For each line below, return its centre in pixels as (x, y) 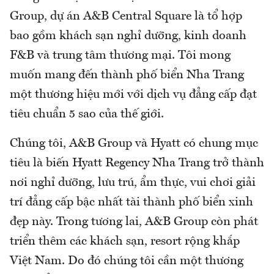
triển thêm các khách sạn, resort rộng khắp (125, 241)
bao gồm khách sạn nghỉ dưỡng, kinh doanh (128, 36)
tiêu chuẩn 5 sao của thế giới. (87, 114)
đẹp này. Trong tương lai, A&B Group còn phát (134, 222)
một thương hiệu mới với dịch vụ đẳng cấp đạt (133, 94)
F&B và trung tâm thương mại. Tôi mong (120, 55)
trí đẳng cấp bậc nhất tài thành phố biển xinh (131, 202)
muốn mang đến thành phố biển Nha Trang (127, 75)
